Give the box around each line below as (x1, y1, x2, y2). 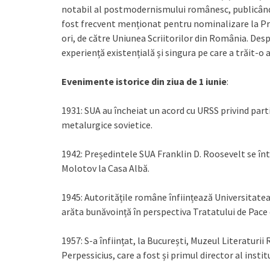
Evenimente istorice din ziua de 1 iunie (61, 75, 227, 87)
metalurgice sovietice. (61, 119, 152, 131)
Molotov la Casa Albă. (61, 162, 149, 174)
